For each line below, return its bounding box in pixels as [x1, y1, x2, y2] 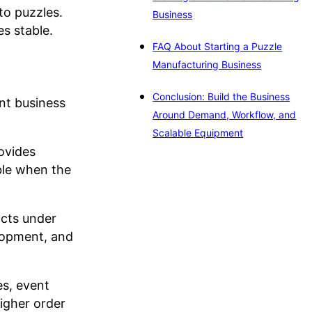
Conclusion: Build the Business [153, 91, 290, 103]
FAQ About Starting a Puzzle [153, 40, 283, 53]
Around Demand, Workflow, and [153, 109, 297, 121]
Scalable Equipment [153, 127, 244, 139]
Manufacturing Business [153, 58, 262, 71]
